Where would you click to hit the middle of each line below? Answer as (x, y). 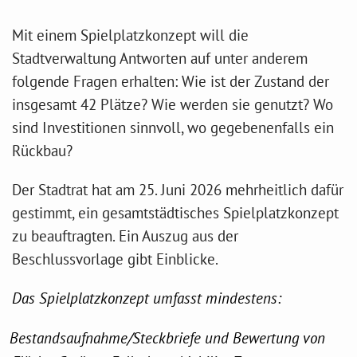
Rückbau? (42, 150)
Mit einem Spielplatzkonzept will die (130, 35)
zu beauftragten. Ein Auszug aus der (125, 235)
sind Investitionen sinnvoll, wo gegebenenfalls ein (173, 127)
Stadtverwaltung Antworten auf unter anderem (160, 58)
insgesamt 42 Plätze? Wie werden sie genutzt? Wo (173, 104)
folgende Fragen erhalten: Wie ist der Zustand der (171, 81)
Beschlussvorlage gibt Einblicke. (115, 259)
